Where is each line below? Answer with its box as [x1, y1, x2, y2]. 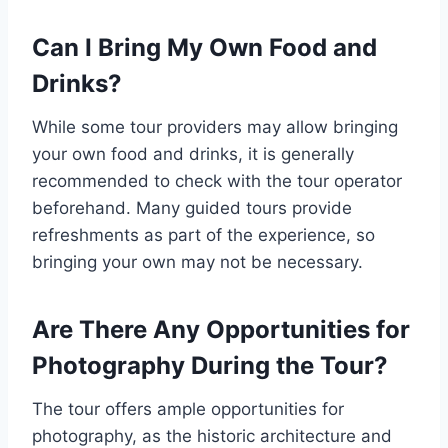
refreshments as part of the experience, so [32, 225, 375, 246]
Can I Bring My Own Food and [32, 33, 377, 63]
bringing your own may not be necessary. [32, 252, 363, 273]
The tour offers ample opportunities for [32, 399, 344, 420]
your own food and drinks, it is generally [32, 144, 354, 165]
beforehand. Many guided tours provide [32, 198, 352, 219]
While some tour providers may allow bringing [32, 117, 398, 138]
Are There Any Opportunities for [32, 315, 410, 345]
